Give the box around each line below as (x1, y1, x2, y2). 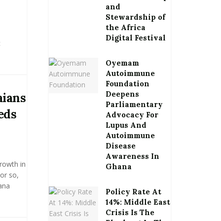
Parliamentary (105, 100, 163, 109)
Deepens (105, 89, 139, 99)
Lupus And (105, 120, 147, 130)
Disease (105, 141, 136, 150)
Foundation (105, 79, 149, 88)
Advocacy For (105, 110, 158, 119)
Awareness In (105, 151, 159, 161)
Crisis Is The (105, 208, 154, 217)
